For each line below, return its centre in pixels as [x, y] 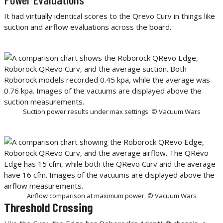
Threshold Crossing [48, 207]
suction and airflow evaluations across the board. [88, 27]
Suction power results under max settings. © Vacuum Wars [111, 112]
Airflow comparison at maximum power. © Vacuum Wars [111, 196]
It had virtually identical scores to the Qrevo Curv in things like [110, 16]
